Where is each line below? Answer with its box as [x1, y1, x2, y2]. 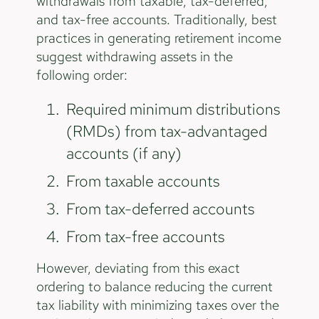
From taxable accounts [66, 169, 221, 192]
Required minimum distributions [66, 98, 281, 120]
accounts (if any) [66, 142, 182, 164]
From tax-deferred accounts [66, 197, 256, 219]
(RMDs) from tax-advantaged [66, 120, 268, 142]
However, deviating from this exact [36, 259, 240, 278]
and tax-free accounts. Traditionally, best [36, 11, 277, 29]
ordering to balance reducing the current [36, 278, 273, 296]
